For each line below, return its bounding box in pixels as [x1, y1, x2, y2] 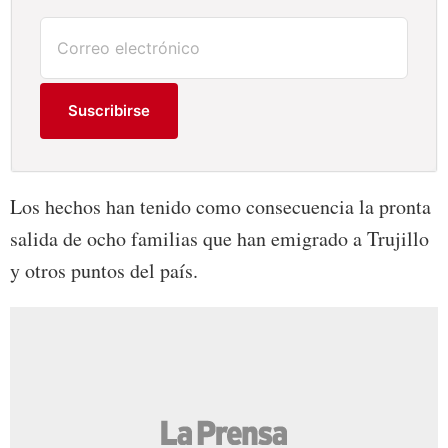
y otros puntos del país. [10, 257, 198, 285]
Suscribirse [68, 101, 151, 121]
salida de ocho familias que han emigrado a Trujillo [10, 225, 429, 253]
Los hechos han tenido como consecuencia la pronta [10, 193, 431, 221]
